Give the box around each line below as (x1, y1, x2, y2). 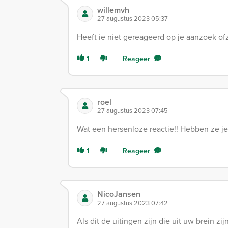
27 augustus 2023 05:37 (97, 13, 168, 23)
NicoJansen (97, 188, 140, 200)
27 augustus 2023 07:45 (97, 105, 168, 115)
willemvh (97, 4, 129, 16)
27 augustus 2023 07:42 (97, 197, 168, 207)
